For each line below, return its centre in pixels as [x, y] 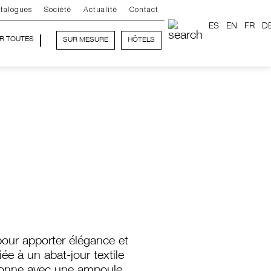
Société [58, 10]
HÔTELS [142, 40]
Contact [144, 10]
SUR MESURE [86, 40]
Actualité [101, 10]
